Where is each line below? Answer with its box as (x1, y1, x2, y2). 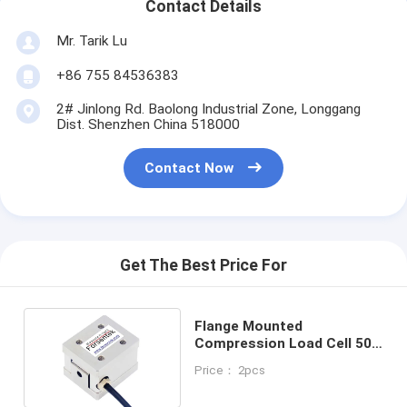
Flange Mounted (194, 317, 303, 334)
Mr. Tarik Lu (55, 32, 127, 49)
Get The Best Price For (120, 256, 287, 275)
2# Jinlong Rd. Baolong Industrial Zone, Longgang (55, 100, 361, 117)
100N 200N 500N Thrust (194, 352, 356, 369)
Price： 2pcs (194, 362, 266, 377)
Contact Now (144, 160, 234, 177)
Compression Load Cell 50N (194, 334, 382, 352)
